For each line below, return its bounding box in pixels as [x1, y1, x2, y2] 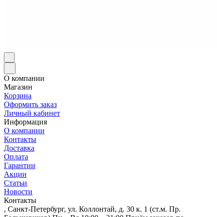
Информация [4, 117, 47, 126]
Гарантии [4, 161, 35, 170]
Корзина [4, 91, 31, 100]
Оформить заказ [4, 100, 57, 108]
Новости [4, 187, 32, 196]
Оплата [4, 152, 28, 161]
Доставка [4, 143, 34, 152]
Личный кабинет [4, 108, 60, 117]
